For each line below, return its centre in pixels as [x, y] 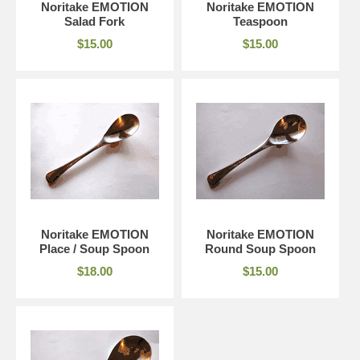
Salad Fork [95, 21]
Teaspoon [260, 21]
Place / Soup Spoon [95, 248]
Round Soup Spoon [260, 248]
